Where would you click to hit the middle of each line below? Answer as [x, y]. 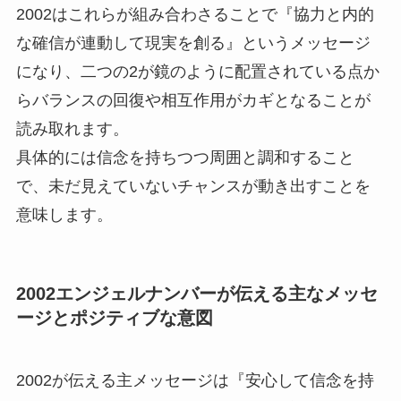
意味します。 [64, 215]
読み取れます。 [72, 129]
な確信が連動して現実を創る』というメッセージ [193, 43]
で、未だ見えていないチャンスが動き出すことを [193, 187]
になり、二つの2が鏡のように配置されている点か [197, 72]
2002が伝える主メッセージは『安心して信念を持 [195, 380]
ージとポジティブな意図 [114, 318]
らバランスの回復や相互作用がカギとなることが [193, 101]
